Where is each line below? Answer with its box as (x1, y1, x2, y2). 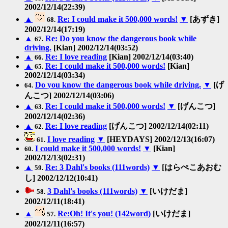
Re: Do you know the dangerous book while (45, 34, 196, 43)
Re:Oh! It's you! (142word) (58, 209, 151, 218)
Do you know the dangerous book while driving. (35, 80, 201, 89)
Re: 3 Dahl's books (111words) (45, 162, 150, 172)
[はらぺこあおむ (160, 162, 221, 172)
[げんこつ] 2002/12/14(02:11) (107, 121, 209, 130)
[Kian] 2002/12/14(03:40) (107, 52, 193, 61)
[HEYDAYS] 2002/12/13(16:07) (105, 134, 215, 144)
